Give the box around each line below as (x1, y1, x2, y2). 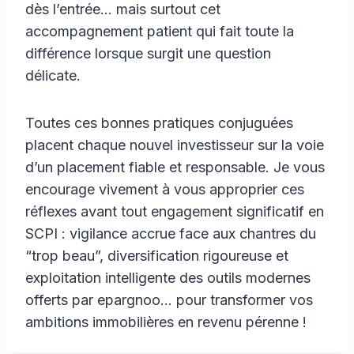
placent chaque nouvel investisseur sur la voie (25, 136, 324, 153)
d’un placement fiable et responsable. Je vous (25, 158, 325, 175)
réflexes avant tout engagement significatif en (25, 202, 324, 220)
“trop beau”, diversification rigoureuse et (25, 247, 288, 264)
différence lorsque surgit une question (25, 44, 271, 62)
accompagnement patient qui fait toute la (25, 22, 294, 40)
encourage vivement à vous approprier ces (25, 180, 304, 198)
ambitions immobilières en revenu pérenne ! (25, 313, 307, 330)
